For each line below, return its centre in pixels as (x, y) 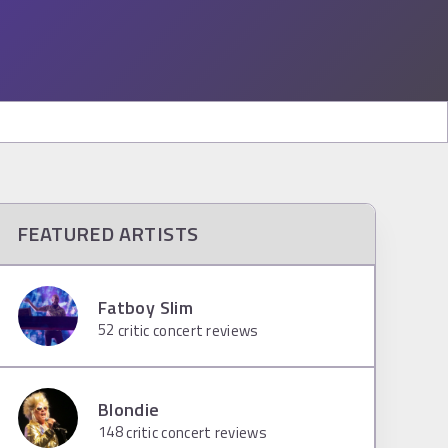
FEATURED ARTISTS (108, 233)
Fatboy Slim (145, 307)
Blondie (129, 409)
